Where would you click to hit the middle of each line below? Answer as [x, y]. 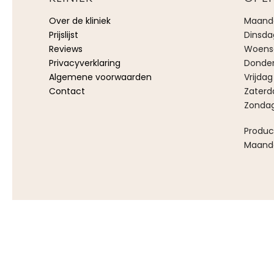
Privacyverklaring [85, 63]
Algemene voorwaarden [100, 77]
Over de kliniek [80, 20]
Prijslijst [64, 35]
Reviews [66, 49]
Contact [67, 91]
